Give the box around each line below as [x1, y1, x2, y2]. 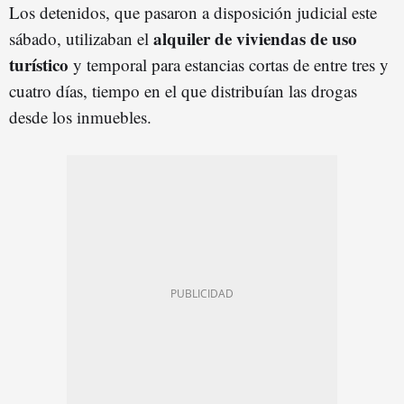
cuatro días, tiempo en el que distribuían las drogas [9, 78, 357, 102]
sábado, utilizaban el [9, 26, 153, 50]
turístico [9, 51, 69, 77]
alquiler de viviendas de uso [153, 25, 357, 50]
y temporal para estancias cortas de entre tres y [69, 52, 389, 76]
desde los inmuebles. [9, 105, 151, 128]
